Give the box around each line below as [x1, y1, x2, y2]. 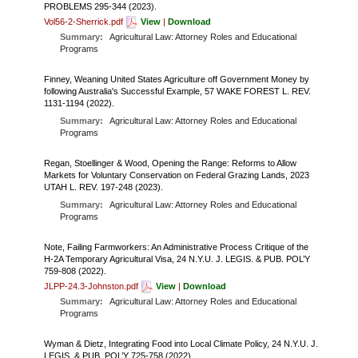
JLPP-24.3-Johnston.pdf [44, 281, 141, 292]
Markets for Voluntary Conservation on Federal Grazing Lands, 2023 [44, 170, 309, 181]
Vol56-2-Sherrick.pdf [44, 17, 125, 26]
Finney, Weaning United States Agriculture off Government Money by [44, 74, 309, 85]
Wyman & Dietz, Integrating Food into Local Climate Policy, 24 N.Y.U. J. [44, 339, 318, 349]
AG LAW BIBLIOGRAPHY [12, 21, 94, 31]
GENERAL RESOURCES [193, 21, 271, 31]
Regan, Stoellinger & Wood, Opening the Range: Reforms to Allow [44, 158, 296, 169]
